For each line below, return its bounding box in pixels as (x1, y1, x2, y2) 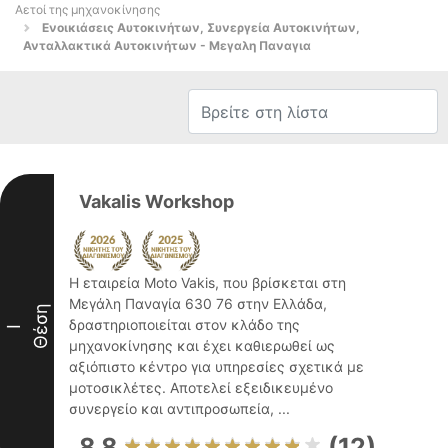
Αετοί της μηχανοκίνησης (15, 2, 160, 17)
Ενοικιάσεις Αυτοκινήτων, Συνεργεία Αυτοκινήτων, (42, 20, 360, 35)
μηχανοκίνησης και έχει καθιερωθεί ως (69, 337, 335, 354)
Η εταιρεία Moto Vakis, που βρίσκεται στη (69, 274, 346, 291)
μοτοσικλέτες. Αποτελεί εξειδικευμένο (69, 379, 333, 396)
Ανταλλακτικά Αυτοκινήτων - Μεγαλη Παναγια (23, 38, 311, 53)
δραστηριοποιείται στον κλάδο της (69, 316, 300, 333)
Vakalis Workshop (79, 191, 234, 212)
